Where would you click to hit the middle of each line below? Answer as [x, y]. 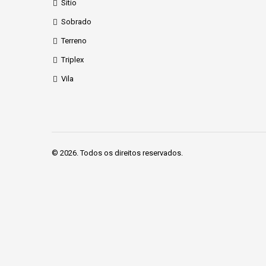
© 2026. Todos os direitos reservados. [117, 153]
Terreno [74, 41]
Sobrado [76, 22]
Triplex [72, 60]
